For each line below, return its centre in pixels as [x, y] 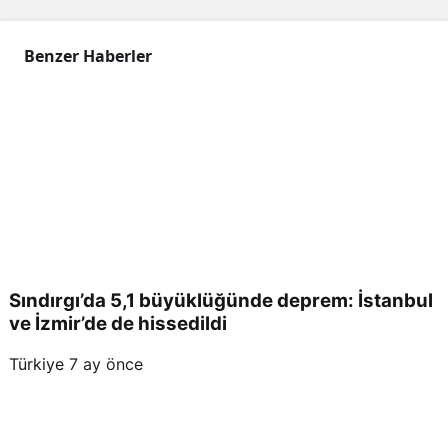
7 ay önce [106, 363]
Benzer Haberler [88, 56]
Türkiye [36, 363]
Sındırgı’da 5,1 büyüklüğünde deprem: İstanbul [221, 300]
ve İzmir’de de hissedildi [118, 323]
